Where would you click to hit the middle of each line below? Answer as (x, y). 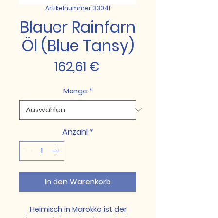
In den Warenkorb (78, 182)
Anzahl (75, 132)
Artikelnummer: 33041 (78, 8)
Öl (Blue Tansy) (78, 45)
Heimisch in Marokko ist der (78, 209)
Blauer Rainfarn (78, 27)
